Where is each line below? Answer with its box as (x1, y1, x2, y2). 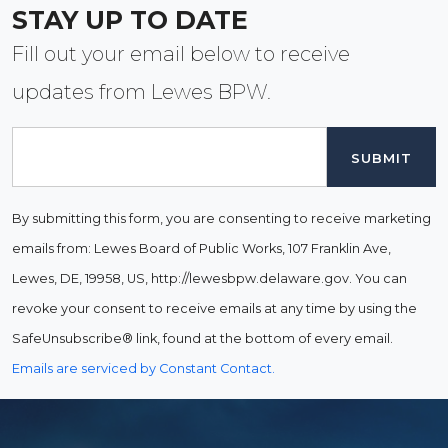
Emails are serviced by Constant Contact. (12, 360, 275, 376)
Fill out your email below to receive (12, 41, 350, 66)
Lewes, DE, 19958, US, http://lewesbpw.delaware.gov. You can (12, 270, 407, 286)
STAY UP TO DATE (12, 4, 248, 35)
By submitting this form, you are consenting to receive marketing (12, 210, 431, 226)
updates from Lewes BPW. (12, 79, 271, 104)
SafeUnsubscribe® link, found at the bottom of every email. (12, 330, 393, 346)
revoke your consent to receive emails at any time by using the (12, 300, 417, 316)
